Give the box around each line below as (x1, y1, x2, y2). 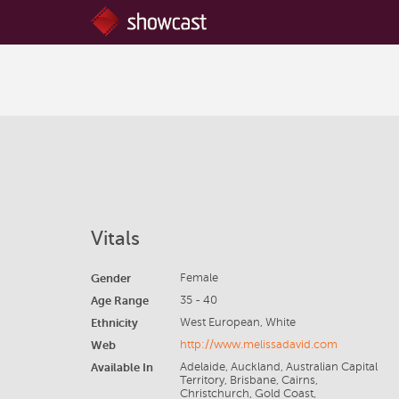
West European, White (179, 316, 296, 329)
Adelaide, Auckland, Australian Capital (179, 361, 378, 373)
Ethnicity (91, 316, 138, 330)
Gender (91, 272, 131, 285)
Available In (91, 361, 153, 374)
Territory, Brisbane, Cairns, (179, 374, 318, 387)
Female (179, 272, 218, 284)
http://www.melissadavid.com (179, 338, 338, 351)
